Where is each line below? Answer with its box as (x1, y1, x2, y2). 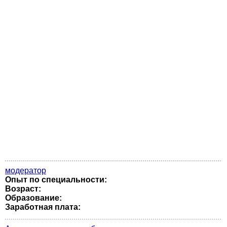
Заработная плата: (5, 203, 81, 211)
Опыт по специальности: (5, 175, 107, 184)
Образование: (5, 194, 62, 202)
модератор (5, 166, 46, 175)
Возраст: (5, 184, 41, 193)
